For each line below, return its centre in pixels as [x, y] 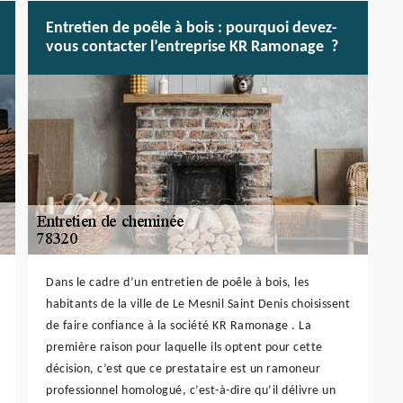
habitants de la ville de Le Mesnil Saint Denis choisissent [198, 305]
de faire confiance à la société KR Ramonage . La [179, 327]
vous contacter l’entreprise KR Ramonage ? [192, 48]
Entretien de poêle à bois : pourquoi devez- [192, 29]
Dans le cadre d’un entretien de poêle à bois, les [178, 283]
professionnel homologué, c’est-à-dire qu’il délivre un [191, 391]
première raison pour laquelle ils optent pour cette [184, 348]
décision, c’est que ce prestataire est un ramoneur [183, 370]
